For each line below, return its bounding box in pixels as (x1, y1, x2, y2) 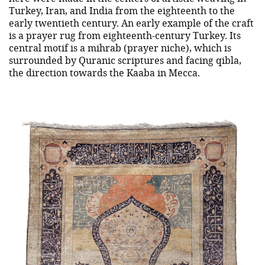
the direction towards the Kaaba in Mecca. (9, 66, 200, 79)
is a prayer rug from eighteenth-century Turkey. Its (9, 28, 241, 41)
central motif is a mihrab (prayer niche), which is (9, 41, 231, 54)
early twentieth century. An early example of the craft (9, 16, 254, 29)
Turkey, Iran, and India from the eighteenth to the (9, 4, 235, 17)
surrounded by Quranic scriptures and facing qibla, (9, 53, 241, 66)
